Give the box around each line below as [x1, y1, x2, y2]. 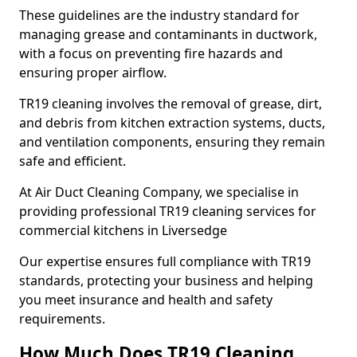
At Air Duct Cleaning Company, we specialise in [19, 183, 299, 201]
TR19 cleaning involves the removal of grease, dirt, [19, 95, 322, 112]
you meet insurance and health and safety [19, 291, 273, 308]
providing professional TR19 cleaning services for [19, 202, 316, 220]
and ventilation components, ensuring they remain [19, 133, 325, 151]
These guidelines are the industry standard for [19, 6, 300, 24]
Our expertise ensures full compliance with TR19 [19, 253, 311, 270]
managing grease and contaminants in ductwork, [19, 25, 317, 43]
